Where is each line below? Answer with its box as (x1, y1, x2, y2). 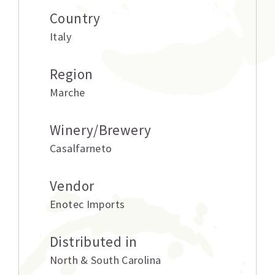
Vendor (50, 177, 95, 195)
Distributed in (50, 233, 137, 250)
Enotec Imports (50, 197, 125, 211)
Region (50, 65, 93, 83)
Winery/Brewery (50, 121, 152, 139)
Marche (50, 85, 85, 99)
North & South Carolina (50, 253, 161, 267)
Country (50, 9, 101, 27)
